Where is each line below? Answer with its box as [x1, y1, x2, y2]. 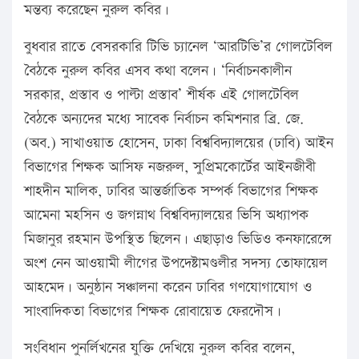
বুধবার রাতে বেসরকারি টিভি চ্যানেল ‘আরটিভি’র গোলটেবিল [24, 37, 333, 58]
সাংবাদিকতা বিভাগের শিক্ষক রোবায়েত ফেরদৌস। [24, 301, 281, 322]
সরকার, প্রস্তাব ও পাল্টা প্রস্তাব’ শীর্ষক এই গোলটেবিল [24, 85, 299, 106]
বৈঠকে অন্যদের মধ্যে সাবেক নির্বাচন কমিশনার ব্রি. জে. [24, 109, 304, 130]
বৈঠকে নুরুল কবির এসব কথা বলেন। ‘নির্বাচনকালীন [24, 61, 292, 82]
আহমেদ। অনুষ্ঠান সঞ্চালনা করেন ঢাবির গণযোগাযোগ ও [24, 277, 312, 298]
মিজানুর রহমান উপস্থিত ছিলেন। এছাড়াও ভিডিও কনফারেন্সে [24, 229, 332, 250]
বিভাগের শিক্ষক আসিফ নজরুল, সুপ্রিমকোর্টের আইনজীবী [24, 157, 316, 178]
